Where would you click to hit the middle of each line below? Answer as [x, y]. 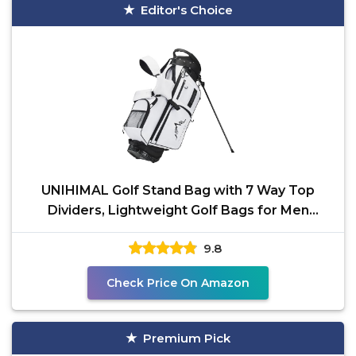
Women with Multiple [178, 230]
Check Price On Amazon [178, 283]
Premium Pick [187, 338]
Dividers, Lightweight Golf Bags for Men [178, 210]
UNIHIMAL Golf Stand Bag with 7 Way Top [178, 190]
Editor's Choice [187, 10]
